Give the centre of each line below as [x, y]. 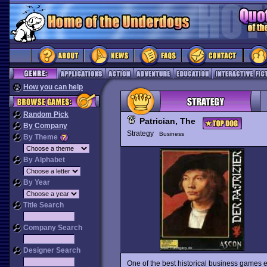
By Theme [41, 137]
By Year [36, 182]
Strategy [143, 133]
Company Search [52, 228]
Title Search [43, 205]
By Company [45, 126]
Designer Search [51, 250]
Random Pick [46, 114]
